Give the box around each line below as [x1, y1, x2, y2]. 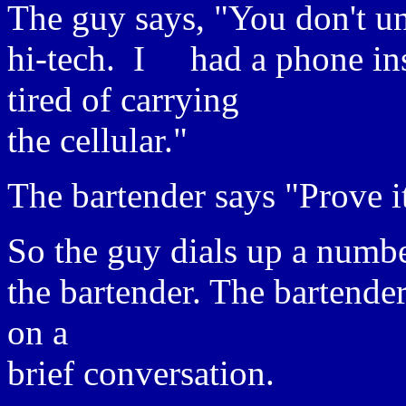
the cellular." [7, 121, 188, 159]
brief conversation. [7, 353, 275, 392]
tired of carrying [7, 80, 239, 119]
